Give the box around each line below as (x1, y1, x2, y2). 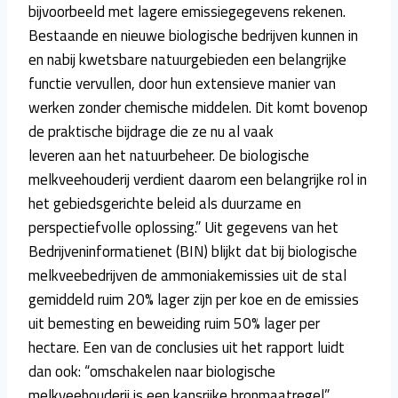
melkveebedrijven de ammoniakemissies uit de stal (28, 263, 346, 287)
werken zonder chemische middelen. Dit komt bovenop (28, 95, 368, 119)
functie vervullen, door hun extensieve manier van (28, 71, 336, 95)
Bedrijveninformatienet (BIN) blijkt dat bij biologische (28, 239, 357, 263)
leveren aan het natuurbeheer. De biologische (28, 143, 309, 167)
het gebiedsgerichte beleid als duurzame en (28, 191, 301, 215)
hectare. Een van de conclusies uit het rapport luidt (28, 335, 345, 359)
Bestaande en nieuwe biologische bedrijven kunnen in (28, 23, 358, 47)
